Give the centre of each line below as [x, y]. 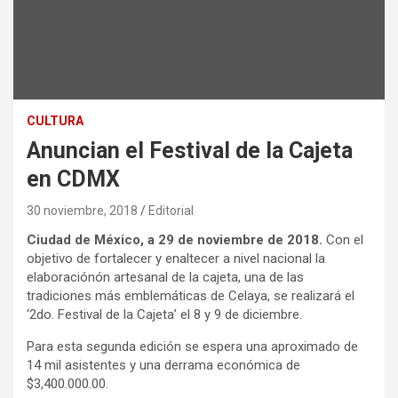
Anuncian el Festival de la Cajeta [190, 151]
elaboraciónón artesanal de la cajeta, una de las [165, 278]
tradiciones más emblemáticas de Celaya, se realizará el [191, 296]
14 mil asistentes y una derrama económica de [163, 366]
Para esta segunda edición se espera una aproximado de [192, 347]
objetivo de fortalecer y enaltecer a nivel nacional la [176, 259]
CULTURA [55, 121]
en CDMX [73, 179]
